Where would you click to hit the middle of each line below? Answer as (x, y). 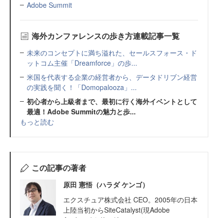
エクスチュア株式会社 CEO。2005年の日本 (130, 200)
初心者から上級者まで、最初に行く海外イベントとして (112, 101)
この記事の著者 (59, 168)
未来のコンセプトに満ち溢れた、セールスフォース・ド (112, 53)
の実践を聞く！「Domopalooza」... (82, 87)
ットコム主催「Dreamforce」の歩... (82, 63)
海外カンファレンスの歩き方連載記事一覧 (105, 36)
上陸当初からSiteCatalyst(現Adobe (117, 210)
